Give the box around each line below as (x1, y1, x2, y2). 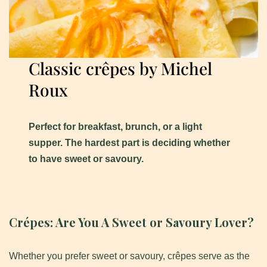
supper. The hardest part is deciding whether (29, 138, 231, 148)
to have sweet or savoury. (29, 154, 144, 164)
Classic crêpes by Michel (29, 57, 213, 80)
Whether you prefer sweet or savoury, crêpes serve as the (9, 251, 250, 262)
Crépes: (9, 214, 55, 231)
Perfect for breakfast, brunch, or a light (29, 122, 203, 132)
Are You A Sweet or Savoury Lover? (55, 214, 254, 231)
